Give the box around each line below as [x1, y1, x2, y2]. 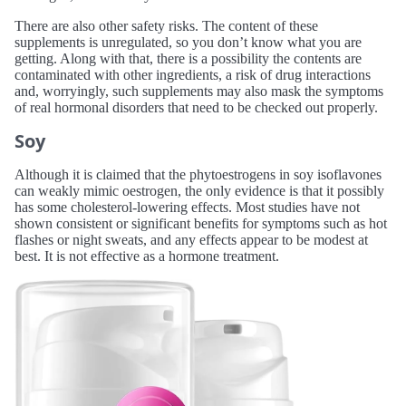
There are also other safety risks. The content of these [14, 17, 318, 34]
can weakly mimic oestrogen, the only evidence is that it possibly [14, 182, 384, 198]
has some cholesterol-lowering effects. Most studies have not [14, 198, 360, 215]
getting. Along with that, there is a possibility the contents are [14, 50, 362, 66]
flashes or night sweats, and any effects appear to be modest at [14, 231, 368, 247]
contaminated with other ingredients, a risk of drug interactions [14, 66, 371, 82]
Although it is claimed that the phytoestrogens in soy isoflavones [14, 166, 382, 182]
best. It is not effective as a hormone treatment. [14, 247, 279, 264]
